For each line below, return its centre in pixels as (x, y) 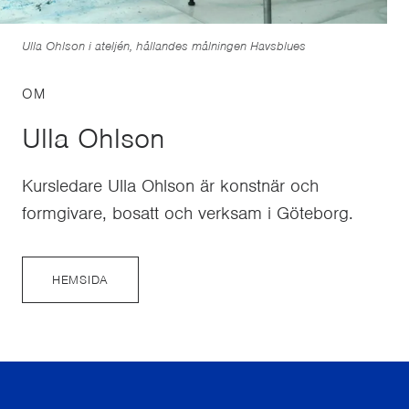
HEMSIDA (80, 280)
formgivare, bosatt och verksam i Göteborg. (188, 214)
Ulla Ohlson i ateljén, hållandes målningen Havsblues (164, 47)
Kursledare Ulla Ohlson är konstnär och (170, 186)
